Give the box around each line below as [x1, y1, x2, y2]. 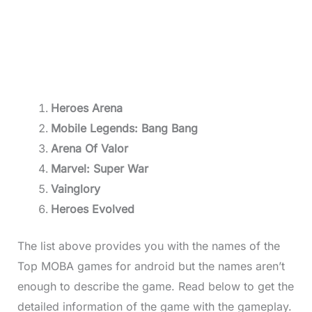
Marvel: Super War [50, 162, 148, 176]
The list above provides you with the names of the [17, 239, 280, 253]
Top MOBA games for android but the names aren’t [17, 259, 285, 274]
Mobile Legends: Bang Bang [50, 121, 198, 136]
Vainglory [50, 182, 100, 196]
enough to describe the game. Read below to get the [17, 279, 294, 294]
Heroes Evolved [50, 202, 134, 217]
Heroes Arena [50, 101, 123, 116]
